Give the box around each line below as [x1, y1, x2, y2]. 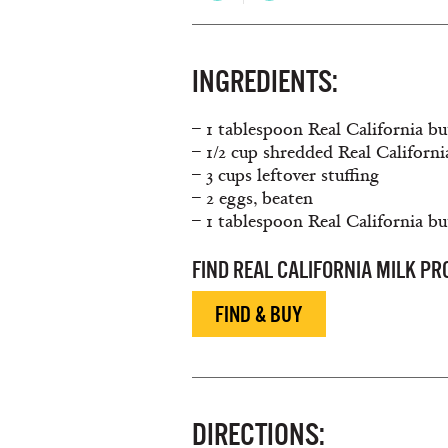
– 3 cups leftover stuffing [192, 163, 379, 187]
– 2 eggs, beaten [192, 186, 313, 210]
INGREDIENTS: [192, 63, 338, 99]
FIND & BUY [215, 301, 303, 327]
